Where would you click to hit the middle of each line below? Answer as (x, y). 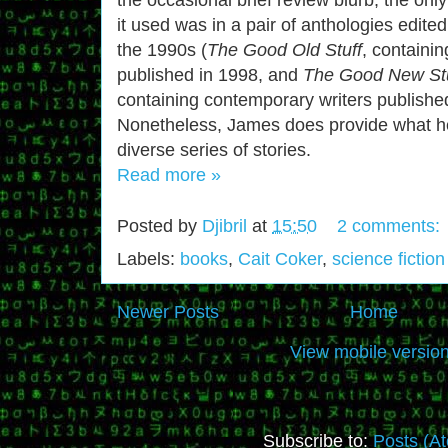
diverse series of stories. (214, 149)
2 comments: (391, 226)
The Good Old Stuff (284, 49)
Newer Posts (168, 311)
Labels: (148, 258)
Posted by (159, 226)
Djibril (224, 226)
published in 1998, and (210, 74)
